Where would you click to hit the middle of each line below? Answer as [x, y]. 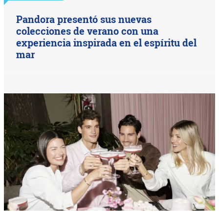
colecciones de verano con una [88, 31]
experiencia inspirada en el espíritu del [107, 43]
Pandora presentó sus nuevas [84, 19]
